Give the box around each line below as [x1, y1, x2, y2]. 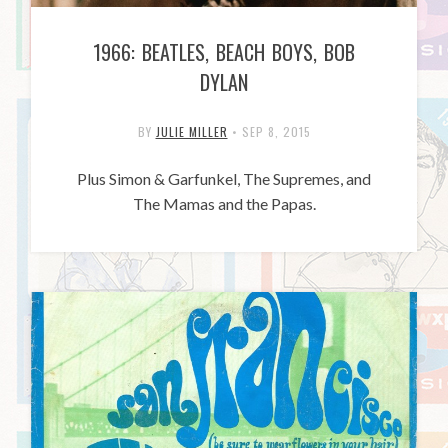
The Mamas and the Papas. [132, 194, 316, 214]
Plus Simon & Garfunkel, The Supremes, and [77, 169, 371, 189]
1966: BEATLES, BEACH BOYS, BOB [93, 37, 355, 68]
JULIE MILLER [155, 123, 228, 141]
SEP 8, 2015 [241, 123, 311, 141]
